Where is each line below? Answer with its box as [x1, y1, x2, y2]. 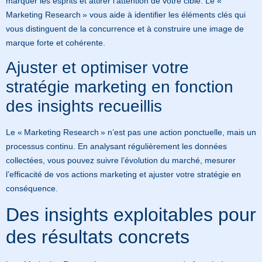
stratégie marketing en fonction [6, 77, 233, 96]
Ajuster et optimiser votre [6, 58, 189, 77]
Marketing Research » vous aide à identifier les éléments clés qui [6, 9, 246, 19]
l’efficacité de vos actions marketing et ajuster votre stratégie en [6, 169, 241, 179]
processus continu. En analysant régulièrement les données [6, 141, 227, 151]
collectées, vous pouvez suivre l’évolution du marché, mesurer [6, 155, 236, 165]
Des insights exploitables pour [6, 204, 256, 226]
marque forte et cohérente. [6, 37, 105, 47]
